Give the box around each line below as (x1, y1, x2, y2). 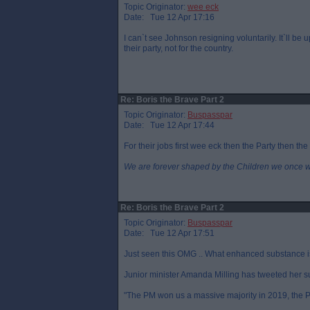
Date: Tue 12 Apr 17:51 (124, 228, 215, 238)
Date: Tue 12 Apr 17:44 (124, 120, 215, 130)
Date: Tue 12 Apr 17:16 (124, 12, 215, 22)
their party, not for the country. (124, 44, 233, 53)
